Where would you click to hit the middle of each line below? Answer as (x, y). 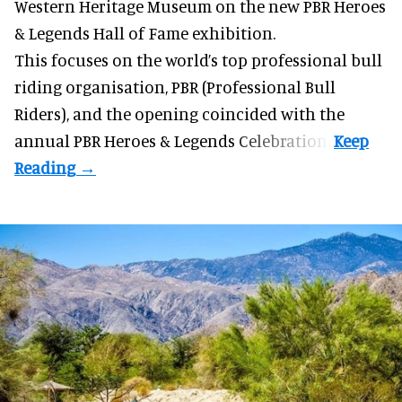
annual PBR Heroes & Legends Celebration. (174, 140)
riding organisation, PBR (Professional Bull (175, 86)
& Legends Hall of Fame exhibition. (145, 32)
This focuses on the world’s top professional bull (198, 59)
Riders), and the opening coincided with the (179, 113)
